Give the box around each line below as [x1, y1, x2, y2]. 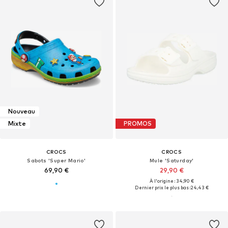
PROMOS [123, 120, 152, 128]
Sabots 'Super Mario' [27, 157, 86, 163]
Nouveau [8, 107, 35, 116]
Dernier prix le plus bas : [134, 184, 190, 190]
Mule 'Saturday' [149, 157, 194, 163]
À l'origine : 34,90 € [149, 178, 194, 184]
